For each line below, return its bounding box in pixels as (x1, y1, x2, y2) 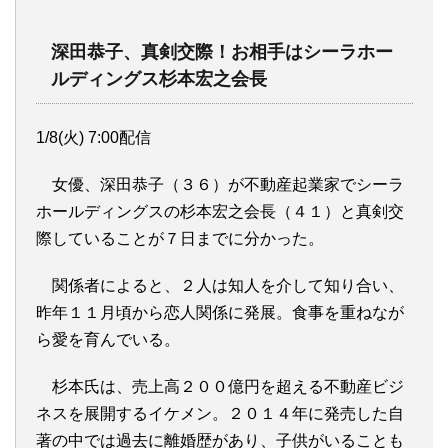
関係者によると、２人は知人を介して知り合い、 (36, 276, 404, 294)
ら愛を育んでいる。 (36, 330, 180, 348)
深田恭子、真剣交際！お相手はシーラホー (51, 41, 393, 62)
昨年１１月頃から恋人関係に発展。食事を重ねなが (36, 303, 404, 321)
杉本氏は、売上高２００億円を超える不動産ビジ (36, 377, 404, 395)
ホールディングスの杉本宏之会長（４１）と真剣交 (36, 202, 404, 220)
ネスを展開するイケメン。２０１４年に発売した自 (36, 404, 404, 422)
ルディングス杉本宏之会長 (51, 68, 267, 89)
